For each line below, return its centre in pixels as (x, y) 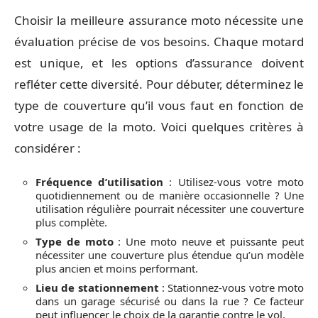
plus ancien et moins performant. (117, 268)
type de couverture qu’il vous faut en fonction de (159, 105)
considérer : (48, 148)
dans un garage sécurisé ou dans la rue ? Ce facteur (170, 301)
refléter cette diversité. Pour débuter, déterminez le (159, 84)
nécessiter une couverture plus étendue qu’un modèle (170, 254)
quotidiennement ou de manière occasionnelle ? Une (170, 195)
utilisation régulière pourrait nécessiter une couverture (170, 208)
